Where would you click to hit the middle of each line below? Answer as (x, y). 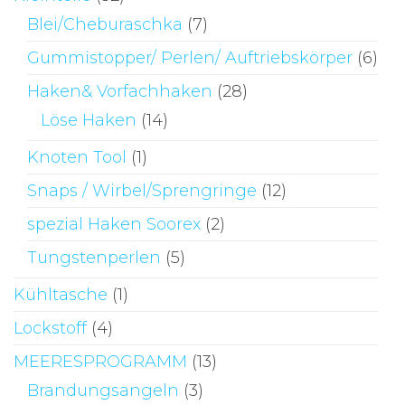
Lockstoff (50, 328)
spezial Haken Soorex (114, 224)
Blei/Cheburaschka (105, 24)
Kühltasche (61, 294)
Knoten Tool (77, 157)
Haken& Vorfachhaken (120, 91)
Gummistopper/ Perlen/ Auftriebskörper (190, 57)
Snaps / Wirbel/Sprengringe (142, 190)
